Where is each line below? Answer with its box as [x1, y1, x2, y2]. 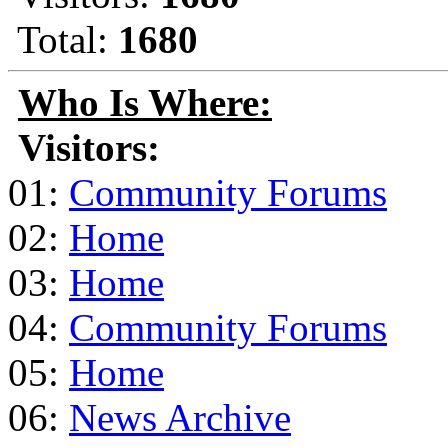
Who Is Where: [18, 80, 272, 124]
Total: [8, 17, 118, 61]
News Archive [69, 395, 291, 439]
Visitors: [18, 125, 160, 169]
